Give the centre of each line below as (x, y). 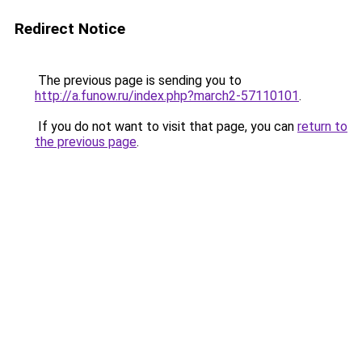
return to (322, 126)
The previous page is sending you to (138, 80)
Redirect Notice (70, 29)
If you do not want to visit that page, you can (166, 126)
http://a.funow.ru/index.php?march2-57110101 (167, 96)
